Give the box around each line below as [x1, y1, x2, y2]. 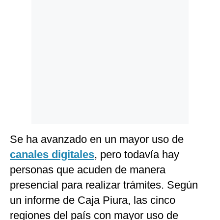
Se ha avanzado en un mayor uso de [10, 133, 184, 146]
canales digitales [10, 148, 94, 161]
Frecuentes [11, 47, 45, 55]
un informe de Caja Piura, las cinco [10, 194, 175, 207]
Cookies [11, 24, 36, 31]
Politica [11, 9, 34, 17]
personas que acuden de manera [10, 164, 165, 176]
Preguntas [11, 40, 42, 47]
